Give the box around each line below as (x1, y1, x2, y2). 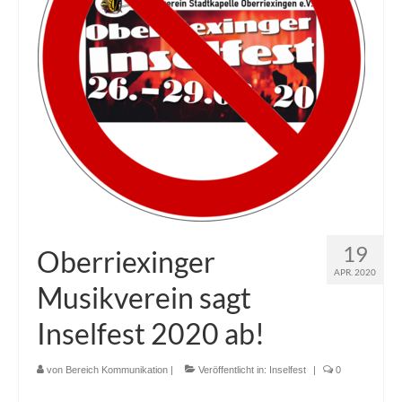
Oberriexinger (37, 244, 215, 280)
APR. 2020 (334, 267, 376, 278)
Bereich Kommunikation (66, 364, 168, 376)
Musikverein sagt (37, 280, 251, 316)
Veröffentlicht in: (196, 364, 269, 376)
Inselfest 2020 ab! (37, 316, 265, 352)
